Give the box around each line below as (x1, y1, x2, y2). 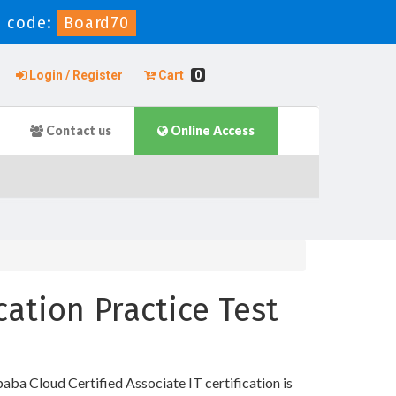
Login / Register (27, 68, 123, 82)
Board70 (64, 13, 129, 33)
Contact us (43, 123, 111, 138)
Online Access (168, 123, 255, 138)
